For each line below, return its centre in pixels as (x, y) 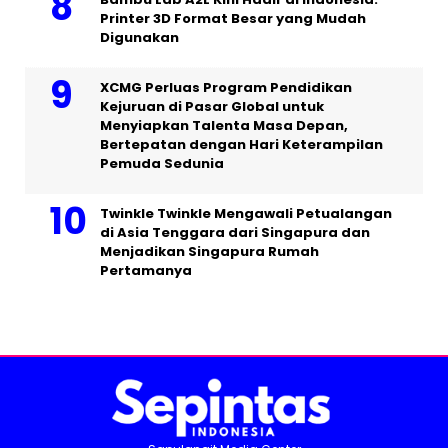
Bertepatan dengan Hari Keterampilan (241, 144)
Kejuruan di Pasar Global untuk (212, 106)
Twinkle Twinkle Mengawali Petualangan (246, 213)
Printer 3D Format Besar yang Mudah (233, 18)
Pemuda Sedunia (162, 163)
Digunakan (139, 37)
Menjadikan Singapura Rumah (209, 251)
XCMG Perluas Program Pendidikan (226, 87)
